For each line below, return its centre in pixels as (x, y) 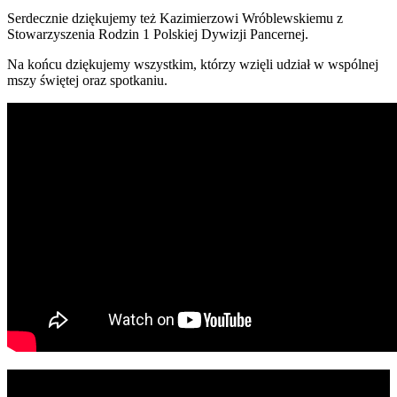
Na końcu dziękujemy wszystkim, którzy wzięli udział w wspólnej (193, 64)
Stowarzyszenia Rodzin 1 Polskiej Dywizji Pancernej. (158, 34)
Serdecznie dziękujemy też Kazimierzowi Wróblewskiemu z (175, 18)
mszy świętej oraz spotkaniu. (87, 80)
